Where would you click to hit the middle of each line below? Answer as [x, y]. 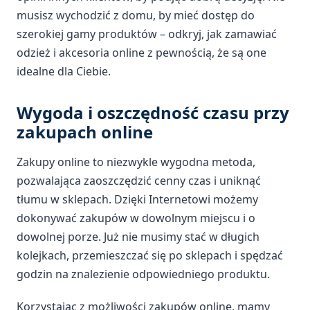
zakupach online [85, 131]
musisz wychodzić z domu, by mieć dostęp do [136, 15]
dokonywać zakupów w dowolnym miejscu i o [136, 218]
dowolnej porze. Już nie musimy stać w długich [138, 236]
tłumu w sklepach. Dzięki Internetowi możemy [137, 199]
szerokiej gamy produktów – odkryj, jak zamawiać [147, 34]
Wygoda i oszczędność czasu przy [153, 112]
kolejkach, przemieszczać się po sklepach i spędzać [150, 255]
